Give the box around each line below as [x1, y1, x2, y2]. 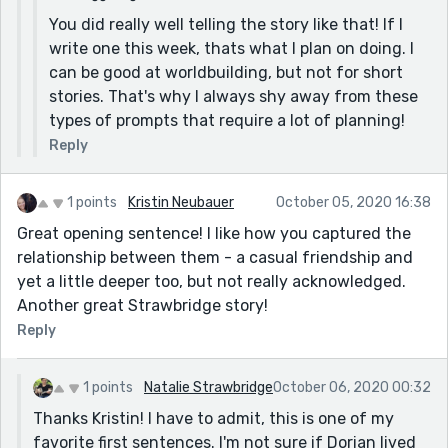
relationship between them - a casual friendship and [17, 247, 413, 267]
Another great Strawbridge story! [17, 295, 268, 315]
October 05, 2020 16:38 [276, 193, 431, 211]
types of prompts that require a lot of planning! [49, 110, 405, 130]
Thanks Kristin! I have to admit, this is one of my [33, 408, 394, 428]
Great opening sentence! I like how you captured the [17, 223, 411, 243]
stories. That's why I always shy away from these [49, 86, 418, 106]
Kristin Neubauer [128, 193, 234, 211]
